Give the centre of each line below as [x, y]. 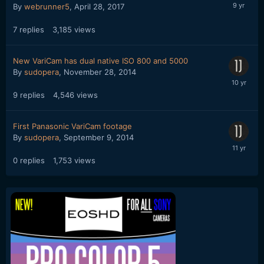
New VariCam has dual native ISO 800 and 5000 [100, 60]
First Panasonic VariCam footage [72, 126]
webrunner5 [47, 6]
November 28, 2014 [100, 72]
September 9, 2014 [99, 137]
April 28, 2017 [99, 6]
